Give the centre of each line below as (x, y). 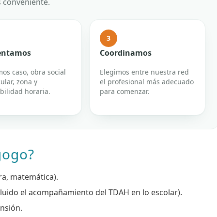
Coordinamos (125, 53)
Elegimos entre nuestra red (144, 72)
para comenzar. (124, 92)
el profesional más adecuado (147, 82)
